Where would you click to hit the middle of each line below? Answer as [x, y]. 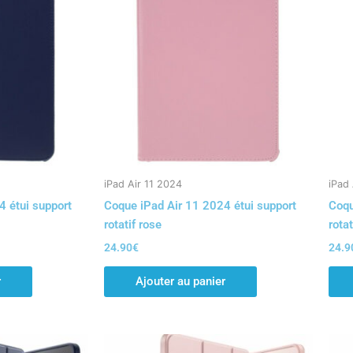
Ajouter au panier [180, 281]
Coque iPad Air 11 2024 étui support [200, 205]
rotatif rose [133, 224]
